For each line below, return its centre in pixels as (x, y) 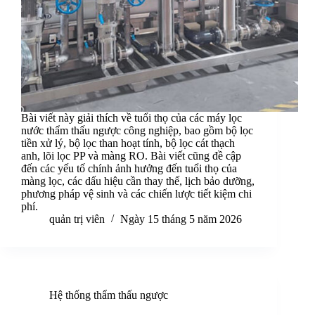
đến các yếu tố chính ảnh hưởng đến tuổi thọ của (129, 169)
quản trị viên (77, 219)
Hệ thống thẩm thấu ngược (109, 295)
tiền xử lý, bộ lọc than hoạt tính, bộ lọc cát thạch (128, 143)
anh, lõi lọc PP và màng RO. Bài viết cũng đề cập (131, 156)
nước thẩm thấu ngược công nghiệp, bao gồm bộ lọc (137, 131)
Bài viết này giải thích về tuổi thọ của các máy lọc (131, 118)
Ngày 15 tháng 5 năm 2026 (181, 219)
